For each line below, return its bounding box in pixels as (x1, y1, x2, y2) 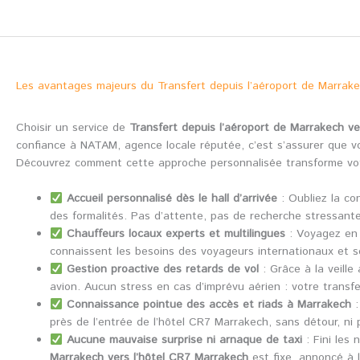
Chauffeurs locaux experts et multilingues (66, 226, 285, 243)
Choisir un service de (16, 119, 129, 136)
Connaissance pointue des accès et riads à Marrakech (66, 297, 351, 313)
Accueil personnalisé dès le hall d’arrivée (66, 190, 277, 207)
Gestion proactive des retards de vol (66, 261, 259, 278)
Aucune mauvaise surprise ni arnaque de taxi (66, 332, 302, 349)
